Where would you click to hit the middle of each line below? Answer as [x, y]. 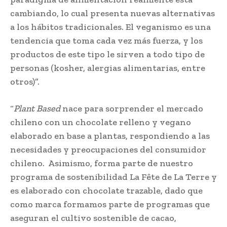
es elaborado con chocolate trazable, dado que [106, 190]
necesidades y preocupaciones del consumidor [108, 149]
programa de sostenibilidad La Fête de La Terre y [113, 177]
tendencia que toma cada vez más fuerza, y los [106, 40]
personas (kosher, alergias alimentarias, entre [108, 68]
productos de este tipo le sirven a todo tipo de [107, 54]
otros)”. [25, 81]
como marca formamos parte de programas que [110, 204]
